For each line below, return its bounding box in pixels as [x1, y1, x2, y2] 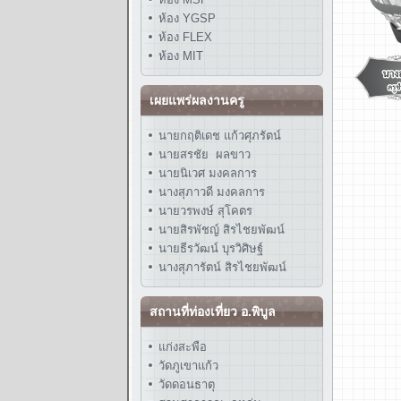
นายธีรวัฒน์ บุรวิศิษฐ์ [155, 242, 263, 255]
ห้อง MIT [155, 49, 203, 63]
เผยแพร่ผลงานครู [149, 93, 244, 107]
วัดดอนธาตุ [155, 378, 215, 391]
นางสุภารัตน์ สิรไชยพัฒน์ [155, 260, 286, 274]
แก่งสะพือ [158, 340, 207, 354]
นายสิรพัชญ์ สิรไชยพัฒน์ [155, 223, 285, 236]
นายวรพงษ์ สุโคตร [155, 204, 252, 218]
